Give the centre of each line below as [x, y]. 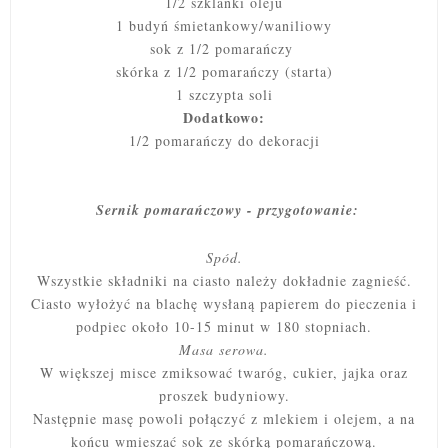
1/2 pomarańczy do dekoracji [224, 140]
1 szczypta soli [224, 94]
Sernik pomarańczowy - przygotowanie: [224, 209]
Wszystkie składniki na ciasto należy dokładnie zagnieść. [224, 280]
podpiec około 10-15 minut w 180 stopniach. [224, 326]
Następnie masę [86, 418]
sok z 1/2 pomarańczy [224, 48]
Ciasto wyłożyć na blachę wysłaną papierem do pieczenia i [224, 303]
